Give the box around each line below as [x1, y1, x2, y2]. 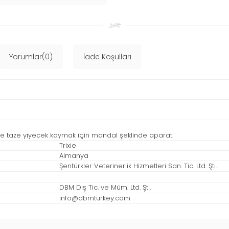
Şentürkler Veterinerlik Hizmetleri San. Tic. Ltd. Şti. [59, 161, 217, 171]
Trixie [59, 141, 76, 151]
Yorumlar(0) [9, 52, 53, 62]
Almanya [59, 151, 88, 161]
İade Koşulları [83, 52, 131, 62]
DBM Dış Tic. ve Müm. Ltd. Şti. [59, 182, 151, 193]
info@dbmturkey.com [59, 193, 130, 203]
